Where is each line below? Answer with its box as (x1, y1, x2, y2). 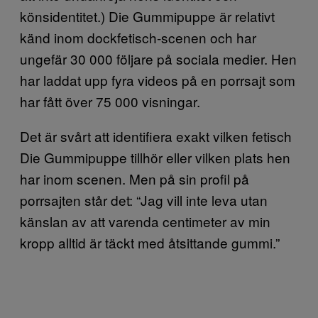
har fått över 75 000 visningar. (20, 92, 200, 111)
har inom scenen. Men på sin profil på (20, 169, 249, 188)
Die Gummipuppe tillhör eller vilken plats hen (20, 148, 290, 167)
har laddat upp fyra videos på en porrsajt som (20, 70, 295, 89)
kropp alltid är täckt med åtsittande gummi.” (20, 233, 280, 252)
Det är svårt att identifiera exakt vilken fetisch (20, 126, 292, 146)
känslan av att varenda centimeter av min (20, 212, 270, 231)
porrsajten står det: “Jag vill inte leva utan (20, 190, 268, 209)
